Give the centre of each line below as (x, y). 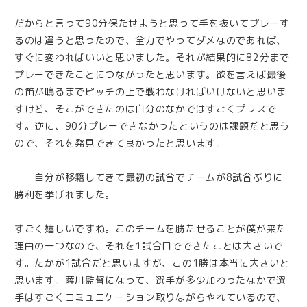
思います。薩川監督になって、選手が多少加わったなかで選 (150, 280)
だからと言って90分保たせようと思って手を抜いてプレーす (152, 23)
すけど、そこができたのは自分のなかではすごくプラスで (146, 108)
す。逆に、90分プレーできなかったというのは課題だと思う (152, 125)
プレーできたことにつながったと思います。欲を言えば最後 (150, 74)
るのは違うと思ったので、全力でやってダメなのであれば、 (150, 40)
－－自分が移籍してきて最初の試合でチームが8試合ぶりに (149, 177)
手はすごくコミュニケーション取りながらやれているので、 (150, 297)
